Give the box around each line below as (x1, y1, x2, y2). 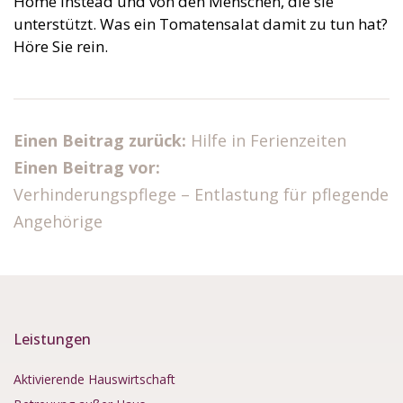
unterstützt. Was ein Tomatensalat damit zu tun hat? (13, 13, 388, 34)
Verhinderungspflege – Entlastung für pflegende (13, 183, 389, 205)
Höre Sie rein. (13, 35, 108, 57)
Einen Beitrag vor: (13, 156, 160, 178)
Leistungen (13, 328, 91, 349)
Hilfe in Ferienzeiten (191, 129, 346, 151)
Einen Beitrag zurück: (13, 129, 191, 151)
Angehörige (13, 210, 103, 232)
